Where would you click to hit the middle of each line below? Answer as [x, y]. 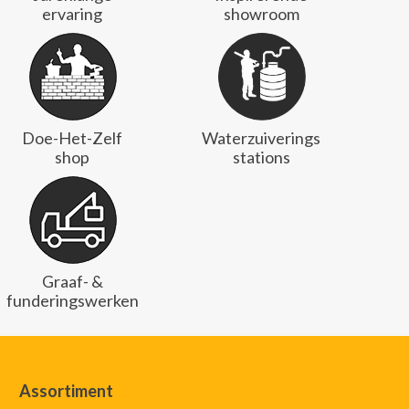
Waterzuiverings [262, 138]
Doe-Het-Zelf [73, 138]
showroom [262, 14]
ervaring [73, 14]
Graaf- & [73, 282]
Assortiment [66, 391]
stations [262, 157]
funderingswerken [73, 301]
